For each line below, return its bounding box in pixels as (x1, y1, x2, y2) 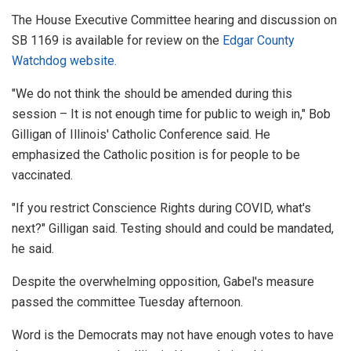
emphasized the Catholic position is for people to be (12, 147, 300, 163)
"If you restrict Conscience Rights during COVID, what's (12, 201, 311, 216)
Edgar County (219, 33, 295, 49)
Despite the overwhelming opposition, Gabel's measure (12, 274, 314, 290)
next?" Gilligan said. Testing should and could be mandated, (12, 221, 334, 237)
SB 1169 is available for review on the (12, 33, 219, 49)
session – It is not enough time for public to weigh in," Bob (12, 107, 331, 122)
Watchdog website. (12, 53, 120, 69)
